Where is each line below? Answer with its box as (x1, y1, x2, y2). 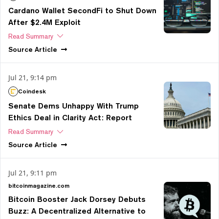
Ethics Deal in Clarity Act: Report (8, 112, 132, 122)
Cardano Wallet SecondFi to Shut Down (8, 5, 156, 15)
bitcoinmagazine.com (8, 182, 69, 190)
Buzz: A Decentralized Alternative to (8, 206, 146, 216)
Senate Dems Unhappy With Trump (8, 101, 139, 110)
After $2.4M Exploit (8, 17, 81, 27)
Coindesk (18, 87, 46, 95)
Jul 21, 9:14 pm (8, 72, 57, 82)
